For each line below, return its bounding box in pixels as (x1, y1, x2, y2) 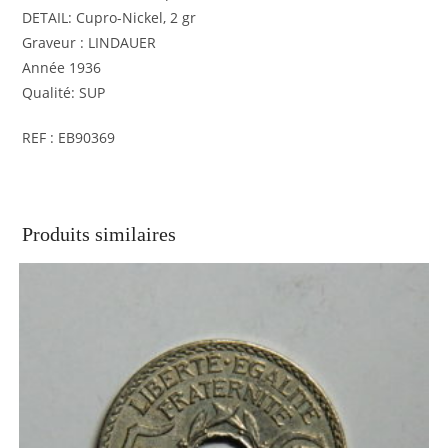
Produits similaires (22, 223, 177, 246)
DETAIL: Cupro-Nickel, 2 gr (22, 8, 197, 28)
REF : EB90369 (22, 128, 116, 148)
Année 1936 (22, 58, 102, 78)
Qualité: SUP (22, 83, 106, 103)
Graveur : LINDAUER (22, 33, 157, 53)
